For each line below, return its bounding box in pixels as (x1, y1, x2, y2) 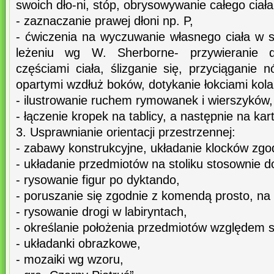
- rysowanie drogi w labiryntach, (16, 205, 187, 219)
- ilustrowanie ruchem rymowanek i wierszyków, (16, 94, 273, 108)
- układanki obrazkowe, (16, 237, 141, 251)
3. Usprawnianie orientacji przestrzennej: (16, 125, 235, 139)
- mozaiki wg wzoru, (16, 253, 124, 267)
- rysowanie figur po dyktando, (16, 173, 180, 187)
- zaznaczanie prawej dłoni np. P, (16, 14, 193, 28)
